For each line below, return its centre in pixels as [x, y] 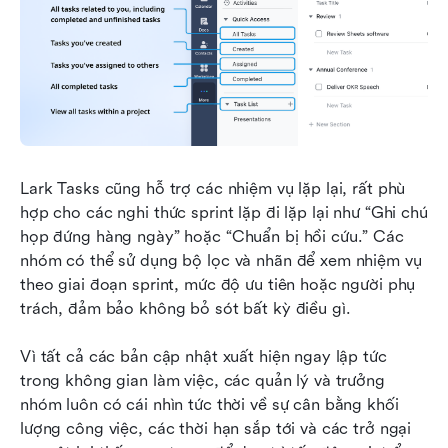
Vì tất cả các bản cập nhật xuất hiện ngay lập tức [203, 357]
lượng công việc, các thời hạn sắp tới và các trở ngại [216, 429]
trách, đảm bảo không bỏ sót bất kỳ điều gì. [185, 309]
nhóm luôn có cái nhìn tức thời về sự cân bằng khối [209, 405]
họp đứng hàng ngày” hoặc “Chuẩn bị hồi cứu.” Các [212, 237]
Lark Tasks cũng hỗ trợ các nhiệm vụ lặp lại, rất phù [213, 189]
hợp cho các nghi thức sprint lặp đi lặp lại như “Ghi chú [224, 213]
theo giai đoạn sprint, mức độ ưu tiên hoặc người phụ [218, 285]
